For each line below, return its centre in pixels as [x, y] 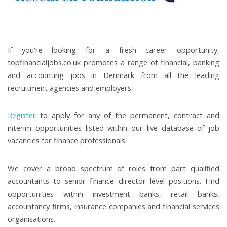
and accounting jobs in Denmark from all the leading [113, 75]
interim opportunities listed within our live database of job [113, 128]
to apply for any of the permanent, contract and [128, 115]
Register [22, 115]
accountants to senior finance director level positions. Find [113, 181]
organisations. [31, 219]
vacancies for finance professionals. [67, 141]
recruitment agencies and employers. [70, 87]
